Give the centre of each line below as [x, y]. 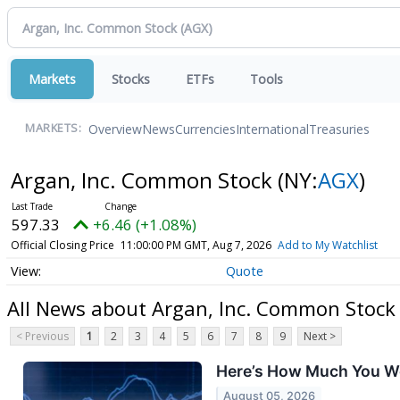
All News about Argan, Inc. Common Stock [201, 308]
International [272, 129]
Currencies [205, 129]
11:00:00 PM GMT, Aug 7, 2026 [196, 245]
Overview [115, 129]
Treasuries [339, 129]
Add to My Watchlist [327, 245]
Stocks [131, 79]
